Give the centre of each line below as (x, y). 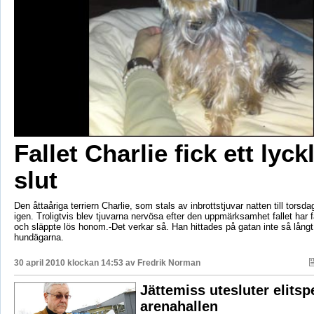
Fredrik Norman (169, 263)
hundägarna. (39, 238)
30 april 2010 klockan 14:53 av (75, 263)
